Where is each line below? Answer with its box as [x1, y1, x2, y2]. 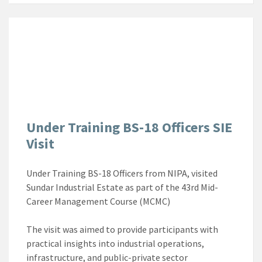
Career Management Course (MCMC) [26, 195, 170, 207]
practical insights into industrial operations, [26, 237, 204, 249]
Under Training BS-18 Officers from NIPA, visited [26, 167, 218, 179]
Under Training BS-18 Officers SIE [26, 118, 232, 136]
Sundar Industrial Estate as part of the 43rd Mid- [26, 181, 218, 193]
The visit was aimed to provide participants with [26, 223, 218, 235]
